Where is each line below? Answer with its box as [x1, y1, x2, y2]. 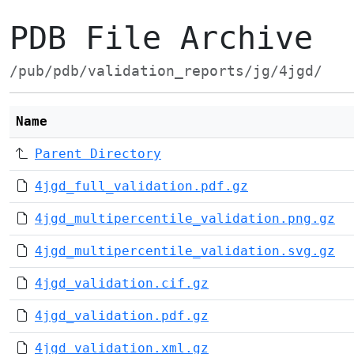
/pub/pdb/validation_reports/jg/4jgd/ [9, 63, 322, 79]
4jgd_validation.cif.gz [35, 276, 209, 291]
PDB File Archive [9, 20, 313, 56]
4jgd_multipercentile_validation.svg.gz [35, 243, 335, 258]
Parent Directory [35, 146, 161, 161]
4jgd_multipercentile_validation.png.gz [35, 211, 335, 226]
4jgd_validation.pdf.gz [35, 308, 209, 323]
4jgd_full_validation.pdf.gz [35, 179, 248, 194]
